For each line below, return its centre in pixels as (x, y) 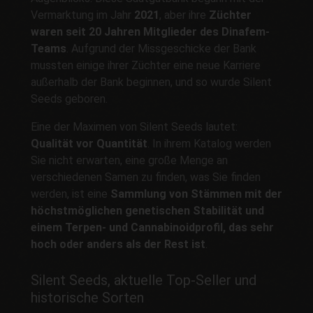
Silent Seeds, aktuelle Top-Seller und (144, 280)
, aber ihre (184, 15)
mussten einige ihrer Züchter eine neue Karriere (146, 66)
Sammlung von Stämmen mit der (196, 194)
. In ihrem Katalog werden (209, 144)
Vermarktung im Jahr (82, 15)
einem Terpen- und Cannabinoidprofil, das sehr (152, 228)
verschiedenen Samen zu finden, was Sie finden (146, 177)
